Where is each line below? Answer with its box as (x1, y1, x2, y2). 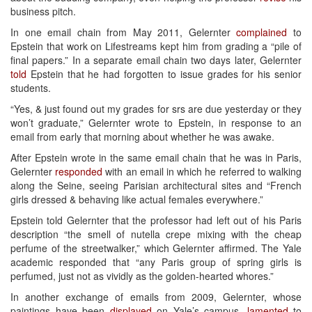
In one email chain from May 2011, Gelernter (10, 24, 237, 39)
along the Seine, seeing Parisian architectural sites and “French (10, 178, 302, 192)
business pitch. (10, 3, 76, 18)
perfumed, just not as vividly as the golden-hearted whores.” (10, 268, 274, 283)
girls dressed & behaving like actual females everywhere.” (10, 192, 263, 206)
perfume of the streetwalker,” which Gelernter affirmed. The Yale (10, 240, 302, 255)
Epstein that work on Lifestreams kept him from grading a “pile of (10, 38, 302, 53)
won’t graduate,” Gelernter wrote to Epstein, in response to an (10, 115, 302, 130)
